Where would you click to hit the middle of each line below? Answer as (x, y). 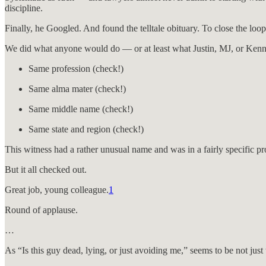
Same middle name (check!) (81, 109)
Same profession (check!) (76, 68)
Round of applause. (41, 210)
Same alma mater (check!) (77, 88)
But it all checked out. (46, 169)
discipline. (25, 8)
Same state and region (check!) (86, 129)
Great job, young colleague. (57, 189)
